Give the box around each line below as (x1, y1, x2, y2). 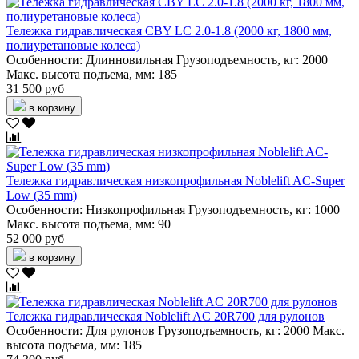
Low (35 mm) (6, 188, 77, 203)
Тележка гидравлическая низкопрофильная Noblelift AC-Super (6, 174, 345, 188)
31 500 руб (6, 82, 64, 96)
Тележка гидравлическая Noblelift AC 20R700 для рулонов (6, 309, 325, 324)
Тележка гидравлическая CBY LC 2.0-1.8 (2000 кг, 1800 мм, (6, 24, 332, 38)
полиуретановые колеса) (6, 38, 140, 53)
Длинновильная (86, 53, 173, 67)
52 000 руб (6, 232, 64, 246)
